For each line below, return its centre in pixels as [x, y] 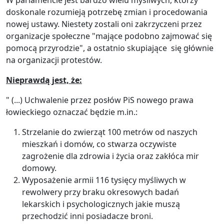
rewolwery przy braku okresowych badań [100, 192]
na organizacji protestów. [54, 60]
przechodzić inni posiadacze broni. [87, 216]
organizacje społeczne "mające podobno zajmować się [109, 36]
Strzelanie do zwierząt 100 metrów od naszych [110, 132]
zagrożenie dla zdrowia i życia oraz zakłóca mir [110, 156]
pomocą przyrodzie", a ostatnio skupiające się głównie [110, 48]
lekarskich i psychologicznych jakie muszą [101, 204]
